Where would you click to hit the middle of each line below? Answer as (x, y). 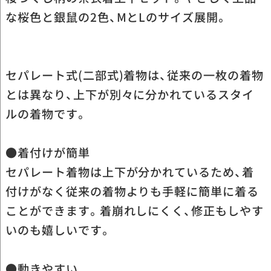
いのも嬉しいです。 (58, 230)
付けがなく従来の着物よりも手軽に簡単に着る (132, 191)
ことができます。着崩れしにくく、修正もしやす (134, 211)
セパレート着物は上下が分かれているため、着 (130, 172)
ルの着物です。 (46, 114)
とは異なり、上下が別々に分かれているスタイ (130, 95)
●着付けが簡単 (47, 153)
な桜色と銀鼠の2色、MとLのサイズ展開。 (117, 17)
